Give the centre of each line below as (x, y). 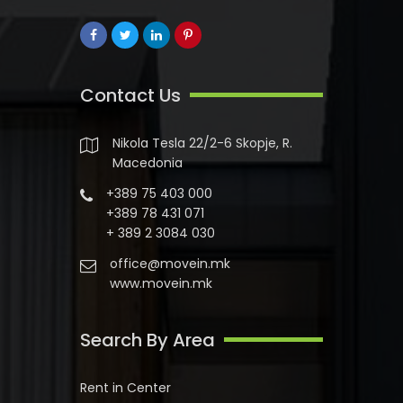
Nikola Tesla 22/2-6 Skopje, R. (202, 143)
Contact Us (130, 95)
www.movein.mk (161, 283)
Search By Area (148, 340)
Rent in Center (125, 387)
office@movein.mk (170, 263)
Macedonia (148, 162)
